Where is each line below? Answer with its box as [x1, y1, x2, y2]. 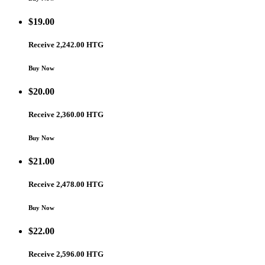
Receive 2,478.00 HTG [28, 179, 104, 189]
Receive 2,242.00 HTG [28, 40, 104, 49]
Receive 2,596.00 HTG [28, 250, 104, 259]
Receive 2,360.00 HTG [28, 109, 104, 119]
